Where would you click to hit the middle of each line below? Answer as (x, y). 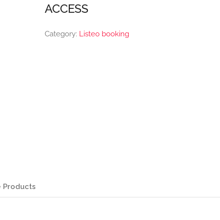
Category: (62, 34)
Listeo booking (104, 34)
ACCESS (66, 9)
